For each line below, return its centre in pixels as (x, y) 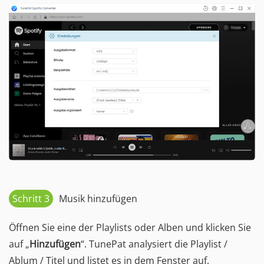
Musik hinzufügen (98, 199)
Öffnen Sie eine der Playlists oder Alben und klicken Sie (130, 228)
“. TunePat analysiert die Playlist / (154, 244)
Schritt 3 (31, 199)
